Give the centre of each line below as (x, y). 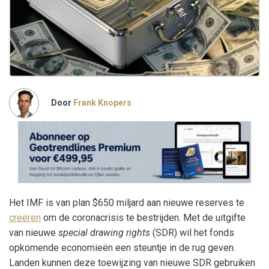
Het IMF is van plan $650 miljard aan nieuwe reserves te (127, 203)
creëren (25, 218)
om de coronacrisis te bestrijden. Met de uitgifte (143, 218)
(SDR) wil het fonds (192, 233)
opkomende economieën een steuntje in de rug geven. (122, 248)
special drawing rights (104, 233)
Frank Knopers (102, 103)
